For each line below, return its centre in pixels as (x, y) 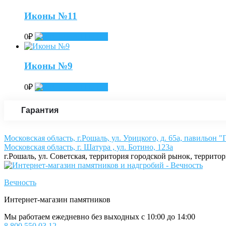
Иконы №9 (48, 66)
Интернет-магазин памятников (57, 199)
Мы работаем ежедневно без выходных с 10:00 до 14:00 (100, 216)
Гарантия (40, 110)
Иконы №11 (51, 16)
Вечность (20, 182)
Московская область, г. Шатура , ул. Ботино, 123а (89, 147)
